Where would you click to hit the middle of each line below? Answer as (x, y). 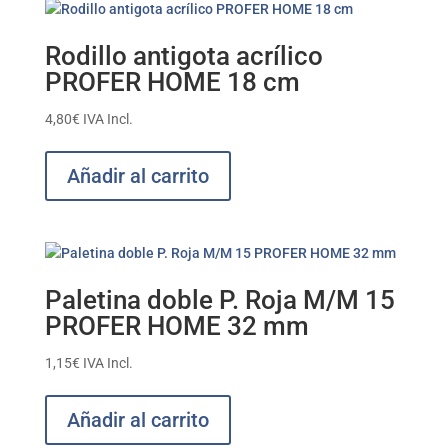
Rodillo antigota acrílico (183, 56)
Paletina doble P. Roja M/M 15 (219, 300)
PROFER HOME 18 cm (172, 82)
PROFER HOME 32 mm (176, 326)
